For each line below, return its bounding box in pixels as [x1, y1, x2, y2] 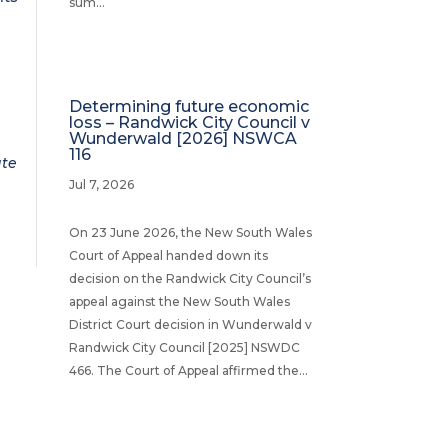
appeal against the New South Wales [68, 293, 290, 309]
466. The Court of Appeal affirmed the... [68, 362, 308, 378]
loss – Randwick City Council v [68, 112, 310, 132]
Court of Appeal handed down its [68, 247, 268, 263]
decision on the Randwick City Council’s [68, 270, 311, 286]
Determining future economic [68, 96, 309, 116]
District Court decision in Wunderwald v [68, 316, 312, 332]
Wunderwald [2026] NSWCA [68, 128, 297, 148]
